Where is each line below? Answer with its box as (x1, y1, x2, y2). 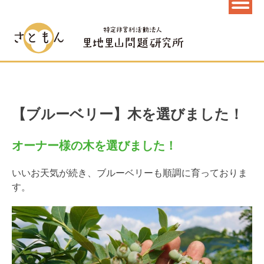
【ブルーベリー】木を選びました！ (12, 106, 243, 123)
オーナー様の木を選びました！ (12, 138, 177, 153)
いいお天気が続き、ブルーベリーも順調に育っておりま (12, 167, 247, 179)
